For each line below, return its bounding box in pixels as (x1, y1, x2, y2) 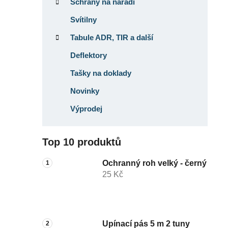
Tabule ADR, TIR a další (70, 33, 153, 42)
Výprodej (70, 104, 102, 113)
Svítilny (70, 15, 97, 24)
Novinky (70, 86, 99, 95)
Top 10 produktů (42, 136, 121, 148)
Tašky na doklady (70, 68, 131, 77)
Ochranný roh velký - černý (102, 158, 207, 167)
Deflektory (70, 50, 107, 60)
